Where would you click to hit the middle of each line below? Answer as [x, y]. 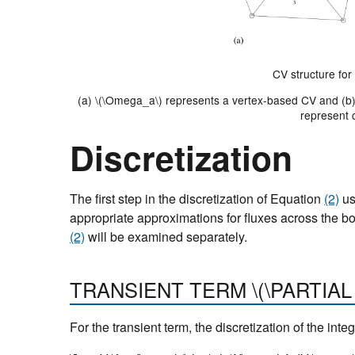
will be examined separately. [166, 237]
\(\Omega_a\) [128, 100]
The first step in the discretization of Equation [197, 199]
